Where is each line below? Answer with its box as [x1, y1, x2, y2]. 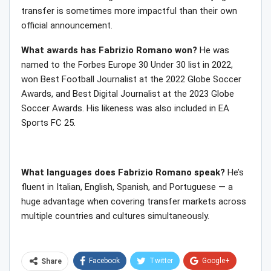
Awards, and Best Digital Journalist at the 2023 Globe [21, 88, 234, 100]
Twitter [149, 256, 173, 266]
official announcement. [21, 20, 113, 31]
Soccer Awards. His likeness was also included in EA [21, 103, 229, 114]
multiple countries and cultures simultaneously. [21, 211, 209, 222]
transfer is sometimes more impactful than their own [21, 5, 237, 17]
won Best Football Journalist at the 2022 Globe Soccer [21, 74, 241, 85]
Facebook [89, 256, 120, 266]
